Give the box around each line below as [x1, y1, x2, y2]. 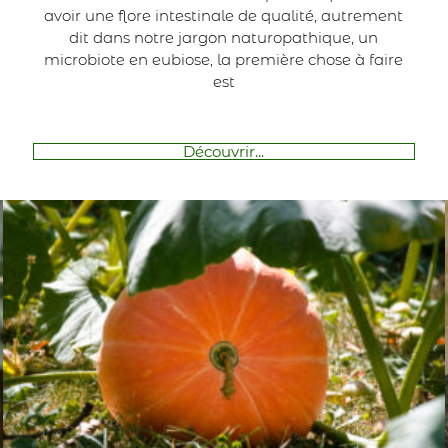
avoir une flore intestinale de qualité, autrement [44, 5, 404, 25]
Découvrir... [183, 141, 265, 161]
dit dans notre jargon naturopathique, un [69, 27, 379, 47]
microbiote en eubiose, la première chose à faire [44, 49, 404, 69]
